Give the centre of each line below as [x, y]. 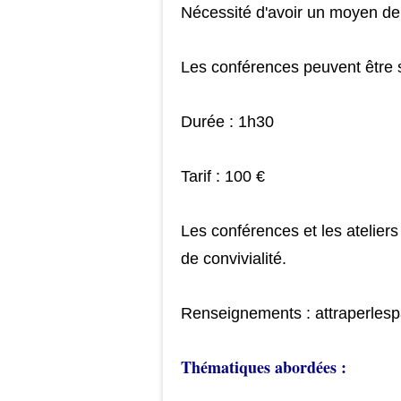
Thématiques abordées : [264, 367]
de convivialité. [234, 259]
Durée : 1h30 [227, 122]
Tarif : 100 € [223, 176]
